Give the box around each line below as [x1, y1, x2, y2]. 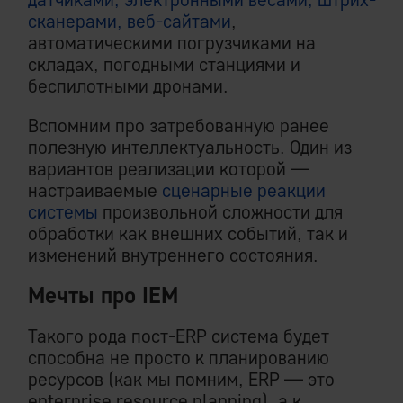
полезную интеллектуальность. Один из [28, 136, 352, 159]
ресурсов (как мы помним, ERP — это [28, 368, 335, 391]
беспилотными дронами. [28, 75, 228, 98]
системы [28, 201, 98, 224]
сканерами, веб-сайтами [28, 10, 231, 33]
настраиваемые [28, 179, 162, 202]
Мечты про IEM [28, 282, 178, 309]
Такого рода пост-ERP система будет [28, 325, 329, 348]
